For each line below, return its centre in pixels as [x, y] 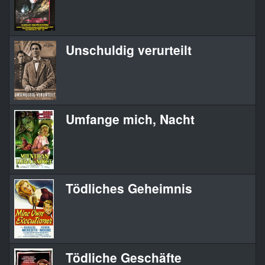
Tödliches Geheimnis [129, 188]
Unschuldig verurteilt [129, 50]
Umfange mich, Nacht [130, 119]
